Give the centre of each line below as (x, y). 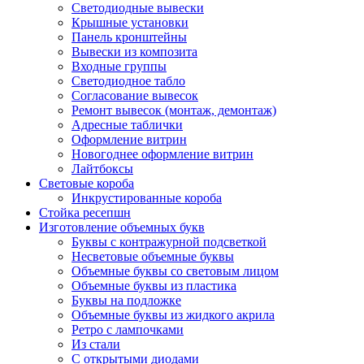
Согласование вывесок (135, 95)
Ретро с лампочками (128, 329)
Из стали (96, 344)
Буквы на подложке (126, 300)
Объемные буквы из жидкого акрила (173, 314)
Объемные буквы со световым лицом (175, 271)
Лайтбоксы (102, 168)
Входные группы (119, 66)
